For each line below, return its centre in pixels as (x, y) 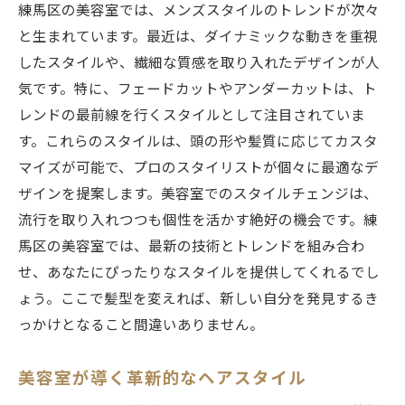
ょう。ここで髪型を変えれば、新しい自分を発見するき (198, 299)
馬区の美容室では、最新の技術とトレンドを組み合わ (192, 246)
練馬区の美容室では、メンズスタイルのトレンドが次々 (199, 10)
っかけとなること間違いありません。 (141, 325)
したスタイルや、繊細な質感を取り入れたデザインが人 (199, 63)
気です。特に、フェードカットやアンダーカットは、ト (198, 89)
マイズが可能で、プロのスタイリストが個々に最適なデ (198, 168)
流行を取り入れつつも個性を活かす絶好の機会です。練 (198, 220)
